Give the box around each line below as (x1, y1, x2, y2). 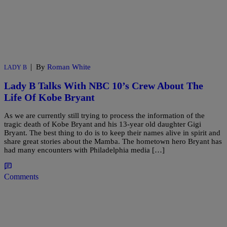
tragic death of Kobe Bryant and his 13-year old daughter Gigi (4, 120, 201, 129)
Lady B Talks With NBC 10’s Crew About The (4, 80, 203, 91)
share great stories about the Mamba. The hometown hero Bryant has (4, 137, 222, 146)
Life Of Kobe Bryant (4, 91, 95, 103)
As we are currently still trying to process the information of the (4, 111, 205, 120)
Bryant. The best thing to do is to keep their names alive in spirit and (4, 129, 220, 137)
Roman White (47, 63, 91, 71)
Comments (4, 172, 39, 181)
